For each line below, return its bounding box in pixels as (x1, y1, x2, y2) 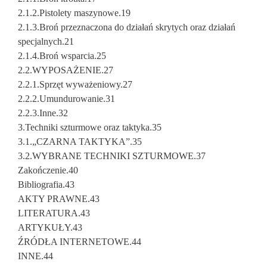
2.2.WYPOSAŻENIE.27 (18, 65, 113, 75)
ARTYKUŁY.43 (18, 222, 82, 232)
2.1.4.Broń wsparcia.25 (18, 51, 106, 61)
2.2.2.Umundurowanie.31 (18, 94, 115, 104)
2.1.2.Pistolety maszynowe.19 (18, 8, 131, 18)
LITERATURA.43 (18, 208, 90, 218)
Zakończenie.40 (18, 165, 78, 175)
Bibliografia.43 (18, 179, 74, 190)
